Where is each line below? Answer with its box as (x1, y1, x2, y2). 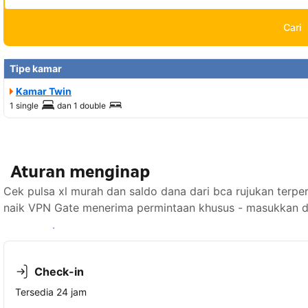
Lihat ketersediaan (12, 222, 96, 234)
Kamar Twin (16, 85, 71, 98)
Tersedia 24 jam (15, 286, 87, 298)
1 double (74, 100, 106, 111)
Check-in (34, 265, 84, 279)
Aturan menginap (10, 161, 150, 183)
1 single (10, 100, 38, 111)
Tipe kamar (10, 63, 62, 75)
